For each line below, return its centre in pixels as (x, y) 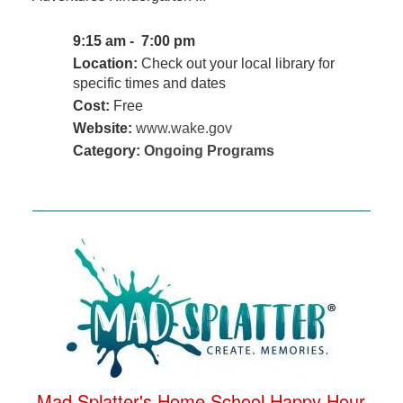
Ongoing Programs (209, 151)
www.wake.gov (184, 129)
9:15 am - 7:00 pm (135, 41)
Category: (108, 151)
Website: (102, 129)
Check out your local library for (236, 64)
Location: (105, 64)
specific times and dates (149, 84)
